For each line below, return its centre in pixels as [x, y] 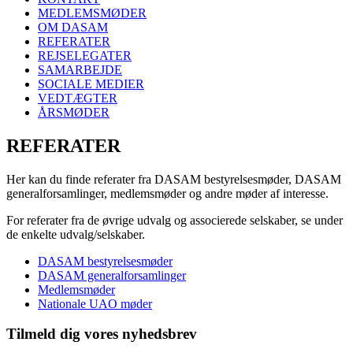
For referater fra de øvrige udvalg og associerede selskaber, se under [175, 220]
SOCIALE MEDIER [91, 84]
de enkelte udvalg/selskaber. [76, 234]
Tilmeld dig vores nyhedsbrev [102, 334]
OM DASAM [73, 27]
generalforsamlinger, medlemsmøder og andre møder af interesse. [167, 193]
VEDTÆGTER [78, 98]
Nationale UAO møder [95, 303]
